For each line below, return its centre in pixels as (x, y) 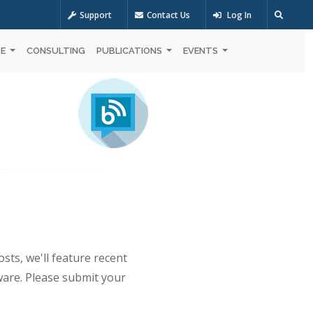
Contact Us (168, 15)
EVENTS (201, 50)
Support (95, 15)
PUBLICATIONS (130, 50)
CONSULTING (56, 50)
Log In (238, 15)
